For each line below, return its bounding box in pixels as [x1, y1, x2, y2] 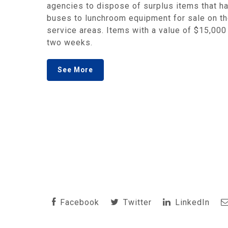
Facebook [58, 197, 99, 207]
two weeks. [47, 38, 93, 47]
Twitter [121, 197, 152, 207]
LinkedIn [173, 197, 210, 207]
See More [58, 66, 93, 74]
